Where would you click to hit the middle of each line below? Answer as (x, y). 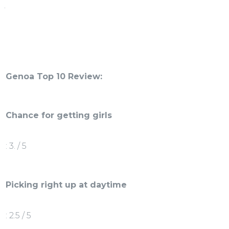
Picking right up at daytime (66, 185)
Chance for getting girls (59, 116)
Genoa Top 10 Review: (54, 77)
